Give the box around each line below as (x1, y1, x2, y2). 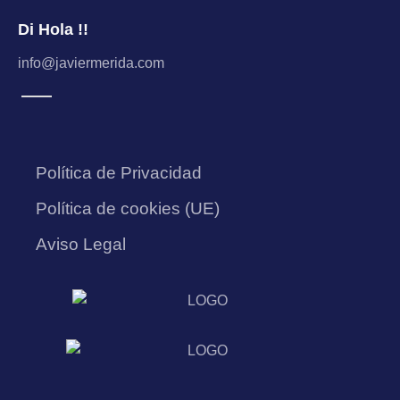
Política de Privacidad (36, 162, 202, 182)
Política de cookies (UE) (36, 198, 220, 218)
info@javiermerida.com (18, 55, 164, 71)
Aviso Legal (36, 234, 126, 254)
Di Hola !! (18, 20, 88, 38)
